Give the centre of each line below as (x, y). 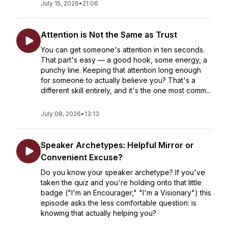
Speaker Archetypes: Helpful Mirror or (117, 145)
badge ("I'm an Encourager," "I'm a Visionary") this (126, 193)
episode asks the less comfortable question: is (119, 203)
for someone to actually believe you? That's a (118, 80)
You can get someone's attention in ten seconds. (123, 50)
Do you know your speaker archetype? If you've (123, 172)
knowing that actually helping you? (98, 213)
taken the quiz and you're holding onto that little (121, 182)
